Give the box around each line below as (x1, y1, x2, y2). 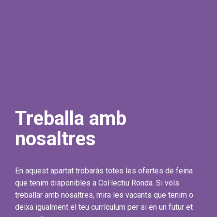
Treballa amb (15, 107, 126, 130)
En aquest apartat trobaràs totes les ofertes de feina (15, 166, 193, 176)
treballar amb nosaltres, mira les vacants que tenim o (15, 190, 193, 200)
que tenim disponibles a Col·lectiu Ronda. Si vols (15, 178, 179, 188)
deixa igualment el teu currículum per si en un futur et (15, 202, 193, 212)
